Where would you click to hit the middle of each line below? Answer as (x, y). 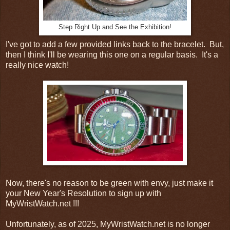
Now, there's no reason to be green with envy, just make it (109, 183)
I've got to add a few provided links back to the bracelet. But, (115, 45)
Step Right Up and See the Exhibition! (115, 27)
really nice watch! (37, 65)
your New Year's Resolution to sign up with (83, 194)
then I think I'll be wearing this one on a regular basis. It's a (112, 55)
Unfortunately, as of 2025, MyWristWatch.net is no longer (108, 224)
